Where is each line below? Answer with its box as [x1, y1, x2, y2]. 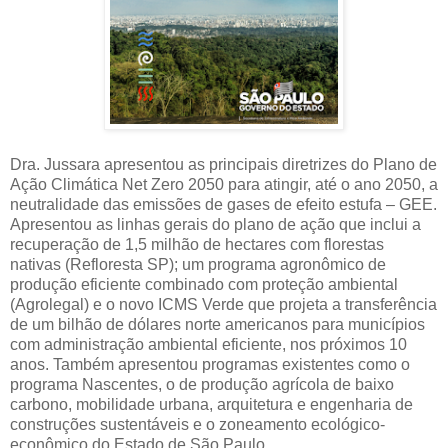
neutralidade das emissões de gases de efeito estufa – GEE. [10, 195, 437, 213]
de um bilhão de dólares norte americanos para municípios [10, 315, 425, 333]
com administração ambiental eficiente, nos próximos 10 [10, 335, 407, 353]
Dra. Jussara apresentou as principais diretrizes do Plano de [10, 155, 437, 173]
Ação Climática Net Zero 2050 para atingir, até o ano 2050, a [10, 175, 438, 193]
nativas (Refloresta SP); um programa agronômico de [10, 255, 386, 273]
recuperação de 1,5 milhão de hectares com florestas [10, 235, 384, 253]
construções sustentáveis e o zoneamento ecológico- [10, 415, 385, 433]
